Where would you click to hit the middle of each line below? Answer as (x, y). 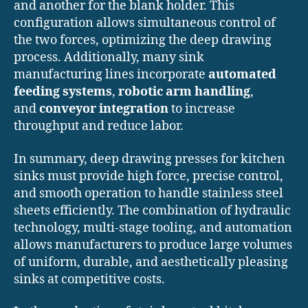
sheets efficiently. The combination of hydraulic (152, 210)
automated (242, 75)
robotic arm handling (184, 92)
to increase (202, 109)
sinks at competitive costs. (89, 279)
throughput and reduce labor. (99, 126)
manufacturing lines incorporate (111, 75)
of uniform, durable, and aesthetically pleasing (151, 262)
